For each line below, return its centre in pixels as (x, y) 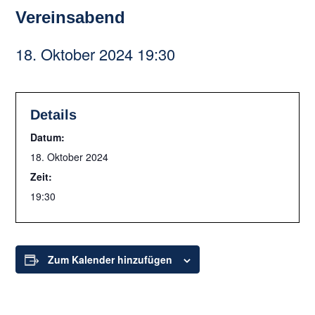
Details (54, 115)
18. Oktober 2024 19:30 (96, 54)
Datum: (48, 137)
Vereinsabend (71, 17)
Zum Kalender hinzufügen (110, 259)
